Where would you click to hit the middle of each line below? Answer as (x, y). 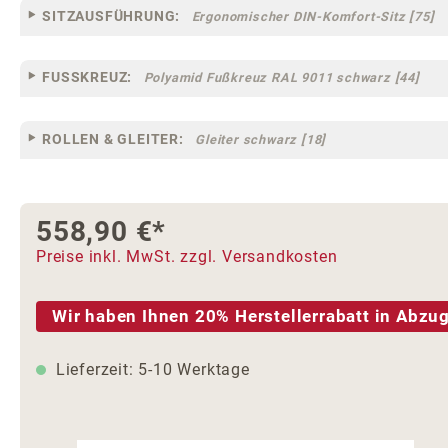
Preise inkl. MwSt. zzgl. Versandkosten (187, 256)
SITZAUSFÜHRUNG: (111, 15)
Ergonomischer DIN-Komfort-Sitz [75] (313, 16)
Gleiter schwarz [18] (261, 139)
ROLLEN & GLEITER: (113, 138)
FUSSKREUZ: (87, 77)
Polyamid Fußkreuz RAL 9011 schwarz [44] (281, 78)
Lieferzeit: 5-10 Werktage (150, 370)
